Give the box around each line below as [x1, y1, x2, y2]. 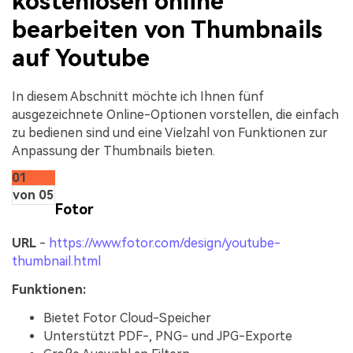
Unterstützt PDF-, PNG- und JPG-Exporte [43, 328, 292, 344]
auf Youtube [12, 43, 150, 72]
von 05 [13, 187, 54, 203]
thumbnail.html [12, 254, 101, 269]
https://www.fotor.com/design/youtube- [49, 236, 281, 251]
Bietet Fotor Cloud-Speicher [43, 310, 211, 325]
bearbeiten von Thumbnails [12, 15, 322, 43]
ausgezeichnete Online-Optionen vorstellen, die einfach [12, 106, 339, 122]
